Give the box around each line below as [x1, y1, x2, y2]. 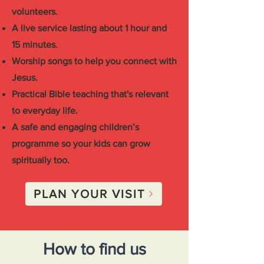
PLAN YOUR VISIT [33, 187, 145, 200]
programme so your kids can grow [12, 138, 150, 148]
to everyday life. [12, 105, 78, 115]
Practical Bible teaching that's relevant [12, 89, 169, 99]
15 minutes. [12, 39, 58, 49]
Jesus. [12, 72, 38, 82]
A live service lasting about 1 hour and [12, 23, 167, 33]
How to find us [42, 240, 146, 258]
